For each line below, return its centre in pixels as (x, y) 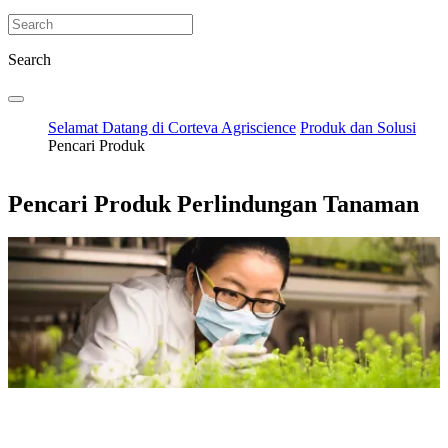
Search (29, 59)
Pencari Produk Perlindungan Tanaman (213, 203)
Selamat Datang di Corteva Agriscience (172, 127)
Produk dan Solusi (358, 127)
